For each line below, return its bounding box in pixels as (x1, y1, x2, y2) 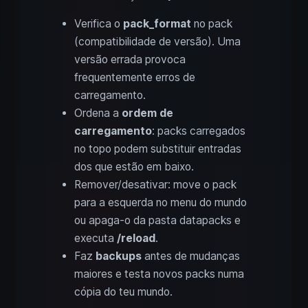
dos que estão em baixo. (74, 160, 194, 174)
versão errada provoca (74, 53, 186, 67)
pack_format (123, 17, 191, 31)
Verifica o (74, 17, 123, 31)
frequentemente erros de (74, 71, 195, 85)
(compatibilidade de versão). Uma (74, 35, 241, 49)
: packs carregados (152, 124, 245, 138)
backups (96, 250, 142, 263)
